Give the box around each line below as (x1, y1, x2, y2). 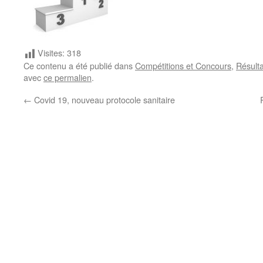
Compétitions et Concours (135, 59, 231, 72)
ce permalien (43, 71, 92, 84)
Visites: (38, 46, 65, 59)
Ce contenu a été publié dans (23, 59, 135, 72)
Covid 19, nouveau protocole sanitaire (32, 93, 175, 106)
